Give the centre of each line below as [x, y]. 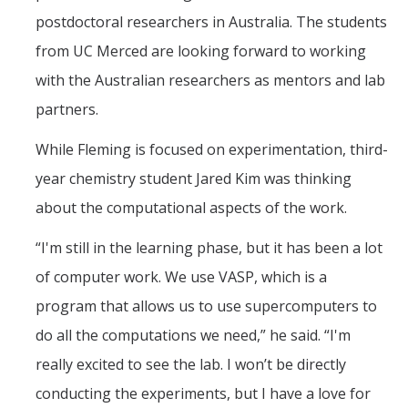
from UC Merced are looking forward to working [201, 51]
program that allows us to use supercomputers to [206, 306]
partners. [67, 110]
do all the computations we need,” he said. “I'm [193, 336]
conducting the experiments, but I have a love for [203, 394]
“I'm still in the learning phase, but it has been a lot [209, 248]
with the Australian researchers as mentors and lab [210, 81]
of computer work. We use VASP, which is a [181, 277]
